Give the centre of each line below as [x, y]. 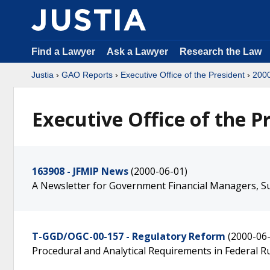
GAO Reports [87, 75]
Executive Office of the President [183, 75]
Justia [42, 75]
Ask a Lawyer [139, 52]
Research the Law [221, 52]
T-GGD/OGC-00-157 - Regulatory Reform [129, 236]
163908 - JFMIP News [80, 171]
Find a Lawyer [63, 52]
